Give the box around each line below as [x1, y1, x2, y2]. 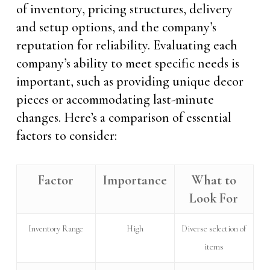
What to [191, 172, 236, 188]
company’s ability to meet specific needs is [16, 55, 239, 71]
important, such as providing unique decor [16, 73, 243, 89]
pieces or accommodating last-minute [16, 91, 214, 107]
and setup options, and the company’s [16, 19, 216, 35]
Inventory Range [28, 223, 84, 234]
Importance [102, 172, 168, 188]
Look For [189, 190, 239, 206]
